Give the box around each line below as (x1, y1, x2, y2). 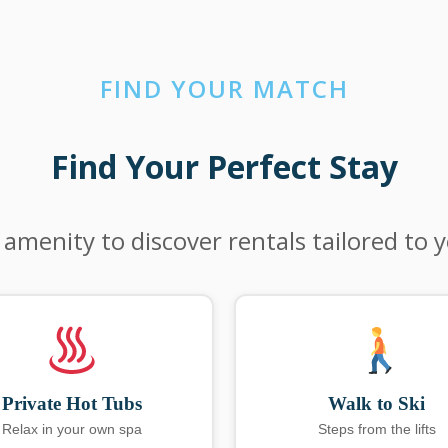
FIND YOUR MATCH (99, 72, 349, 105)
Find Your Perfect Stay (50, 145, 398, 188)
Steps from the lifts (317, 421, 436, 438)
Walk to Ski (328, 393, 425, 415)
